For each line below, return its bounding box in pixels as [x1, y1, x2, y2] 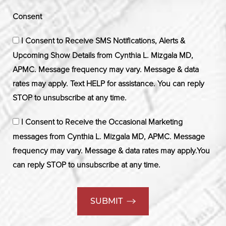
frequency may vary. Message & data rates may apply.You [13, 145, 210, 156]
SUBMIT [90, 196, 123, 206]
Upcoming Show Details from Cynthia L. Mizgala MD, [13, 50, 193, 61]
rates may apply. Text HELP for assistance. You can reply [13, 78, 204, 89]
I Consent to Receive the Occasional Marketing [21, 117, 183, 127]
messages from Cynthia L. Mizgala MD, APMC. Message [13, 131, 205, 142]
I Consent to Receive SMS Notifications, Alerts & [21, 35, 185, 46]
